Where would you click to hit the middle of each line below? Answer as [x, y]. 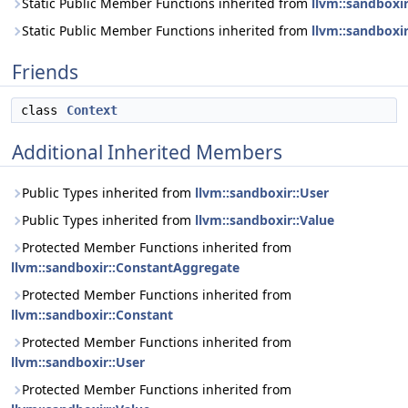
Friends [45, 72]
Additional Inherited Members [147, 152]
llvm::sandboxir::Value [265, 220]
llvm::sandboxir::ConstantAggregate [125, 267]
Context [92, 110]
